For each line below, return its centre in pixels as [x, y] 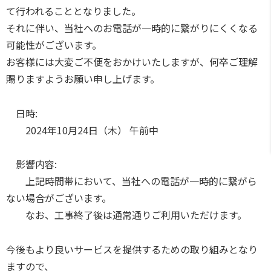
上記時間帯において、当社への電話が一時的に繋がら [132, 181]
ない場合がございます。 [59, 198]
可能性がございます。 [54, 44]
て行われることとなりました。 [73, 11]
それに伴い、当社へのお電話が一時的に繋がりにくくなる [132, 28]
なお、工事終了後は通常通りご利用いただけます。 [126, 215]
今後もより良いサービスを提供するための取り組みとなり [132, 250]
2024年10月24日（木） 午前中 [82, 130]
